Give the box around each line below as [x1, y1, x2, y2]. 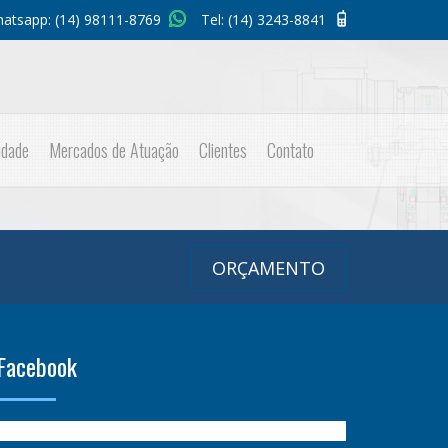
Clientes [199, 137, 247, 163]
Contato [267, 137, 314, 163]
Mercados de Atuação [49, 137, 179, 163]
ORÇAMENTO [212, 256, 325, 280]
